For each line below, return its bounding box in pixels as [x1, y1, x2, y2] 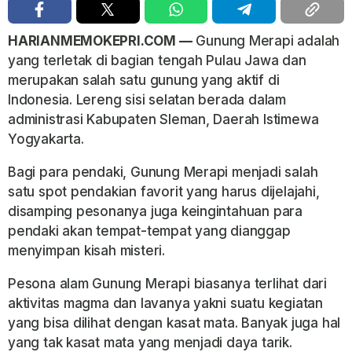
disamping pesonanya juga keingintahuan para [8, 203, 302, 219]
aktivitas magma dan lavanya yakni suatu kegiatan [8, 295, 323, 311]
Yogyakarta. [8, 130, 84, 147]
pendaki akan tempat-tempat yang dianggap [8, 222, 291, 239]
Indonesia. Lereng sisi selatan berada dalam [8, 91, 286, 108]
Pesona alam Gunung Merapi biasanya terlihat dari [8, 275, 327, 291]
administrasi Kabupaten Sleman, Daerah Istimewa [8, 111, 319, 127]
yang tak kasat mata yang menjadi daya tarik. [8, 334, 292, 350]
